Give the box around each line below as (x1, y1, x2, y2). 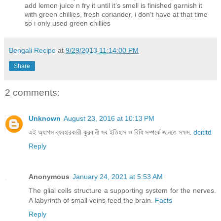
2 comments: (5, 87, 60, 98)
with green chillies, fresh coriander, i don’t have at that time (25, 10, 208, 19)
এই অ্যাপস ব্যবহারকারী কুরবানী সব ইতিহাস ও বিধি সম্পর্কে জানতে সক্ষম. (29, 128, 193, 136)
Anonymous (29, 172, 70, 181)
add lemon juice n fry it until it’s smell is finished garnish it (25, 1, 202, 10)
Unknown (29, 114, 61, 122)
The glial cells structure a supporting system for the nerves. (29, 186, 216, 194)
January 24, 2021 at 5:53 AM (73, 172, 163, 181)
